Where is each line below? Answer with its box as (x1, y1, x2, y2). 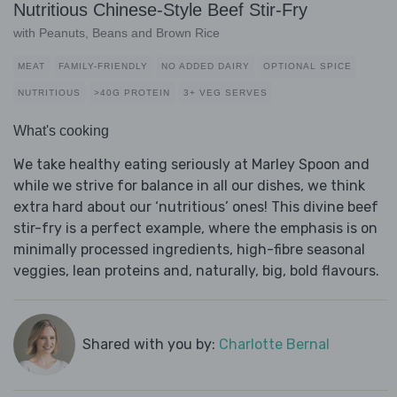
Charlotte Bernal (218, 336, 330, 354)
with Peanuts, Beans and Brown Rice (13, 26, 220, 41)
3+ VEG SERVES (183, 88, 268, 98)
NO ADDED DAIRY (161, 61, 250, 72)
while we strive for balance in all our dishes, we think (13, 177, 365, 195)
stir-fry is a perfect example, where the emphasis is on (13, 220, 378, 237)
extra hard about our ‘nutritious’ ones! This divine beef (13, 198, 378, 216)
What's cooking (13, 123, 109, 139)
